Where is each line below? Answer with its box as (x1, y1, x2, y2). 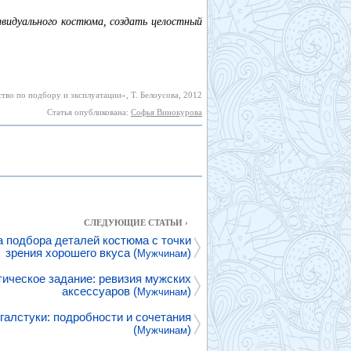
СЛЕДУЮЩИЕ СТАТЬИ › (84, 218, 188, 227)
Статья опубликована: (47, 107, 131, 117)
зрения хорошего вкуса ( (5, 246, 137, 259)
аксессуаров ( (62, 284, 137, 298)
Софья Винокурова (131, 107, 202, 117)
